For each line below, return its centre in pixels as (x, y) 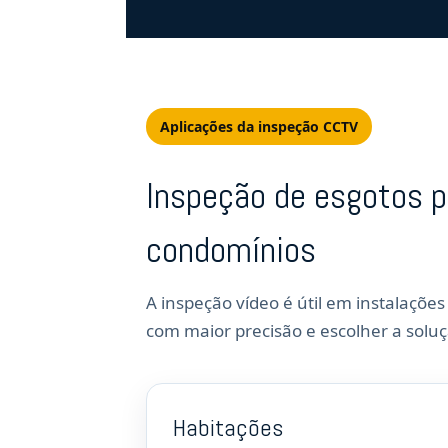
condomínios (231, 250)
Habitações (228, 427)
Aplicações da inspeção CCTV (259, 126)
